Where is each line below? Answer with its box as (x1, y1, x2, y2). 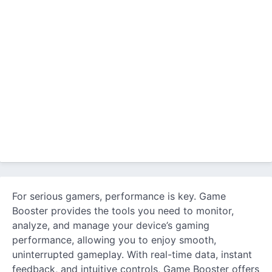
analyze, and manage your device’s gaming (12, 219, 209, 231)
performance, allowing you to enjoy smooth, (12, 234, 216, 246)
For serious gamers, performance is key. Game (12, 190, 226, 202)
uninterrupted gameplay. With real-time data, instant (12, 248, 252, 260)
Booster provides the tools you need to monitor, (12, 205, 234, 217)
